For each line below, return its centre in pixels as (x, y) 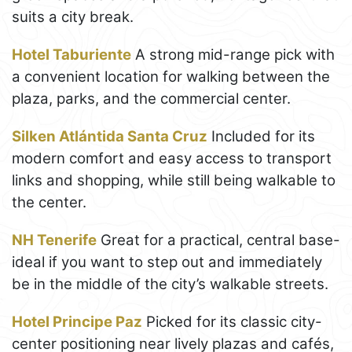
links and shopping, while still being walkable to (174, 181)
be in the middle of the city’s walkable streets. (170, 284)
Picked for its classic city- (232, 322)
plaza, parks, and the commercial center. (151, 99)
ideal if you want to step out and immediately (167, 262)
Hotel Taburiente (71, 55)
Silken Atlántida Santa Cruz (110, 137)
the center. (49, 203)
